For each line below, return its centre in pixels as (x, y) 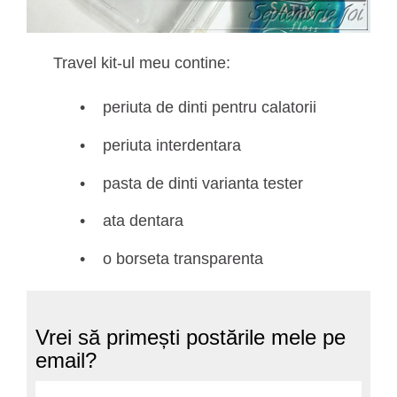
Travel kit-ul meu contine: (142, 62)
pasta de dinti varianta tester (203, 183)
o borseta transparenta (183, 259)
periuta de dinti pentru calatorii (210, 107)
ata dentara (143, 221)
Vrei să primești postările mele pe (191, 338)
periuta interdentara (172, 145)
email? (66, 361)
